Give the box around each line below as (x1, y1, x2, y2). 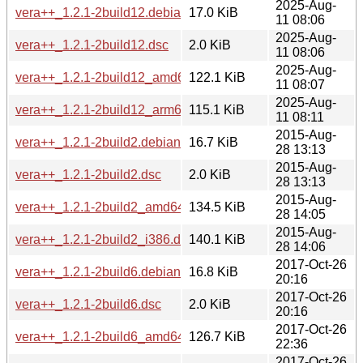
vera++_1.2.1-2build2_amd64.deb (15, 199, 210, 214)
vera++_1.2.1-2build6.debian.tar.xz (15, 264, 214, 279)
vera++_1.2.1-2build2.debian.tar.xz (15, 135, 214, 149)
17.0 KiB (189, 5, 238, 19)
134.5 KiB (189, 199, 246, 214)
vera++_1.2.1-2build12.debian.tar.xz (15, 5, 221, 19)
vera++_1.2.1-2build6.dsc (15, 297, 161, 311)
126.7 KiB (189, 329, 246, 344)
